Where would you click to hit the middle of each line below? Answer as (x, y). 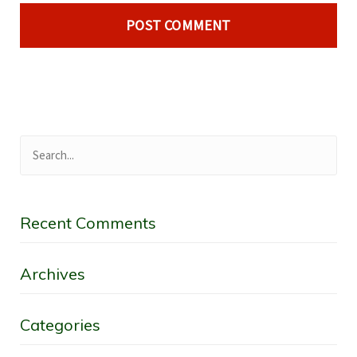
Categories (60, 324)
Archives (53, 273)
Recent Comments (88, 222)
